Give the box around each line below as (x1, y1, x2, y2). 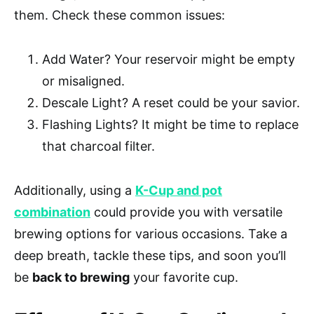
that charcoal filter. (42, 138, 155, 153)
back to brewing (32, 269, 130, 285)
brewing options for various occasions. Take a (14, 226, 287, 241)
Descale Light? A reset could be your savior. (42, 95, 300, 110)
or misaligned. (42, 73, 125, 88)
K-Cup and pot (135, 182, 222, 198)
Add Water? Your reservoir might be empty (42, 51, 295, 67)
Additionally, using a (14, 182, 135, 198)
